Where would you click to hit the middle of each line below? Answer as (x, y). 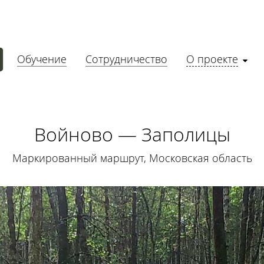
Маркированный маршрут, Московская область (132, 158)
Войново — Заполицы (132, 134)
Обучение (42, 59)
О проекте (212, 59)
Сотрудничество (126, 59)
